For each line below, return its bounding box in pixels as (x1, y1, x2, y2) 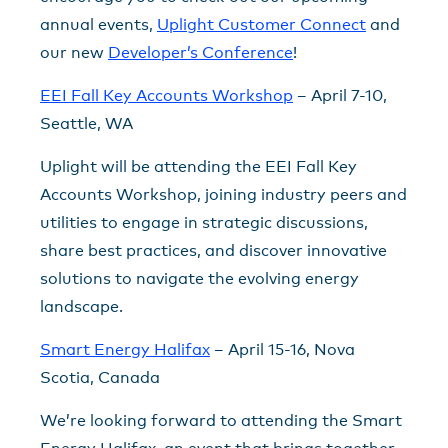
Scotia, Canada (40, 367, 160, 387)
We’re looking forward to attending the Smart (40, 410, 402, 430)
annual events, (40, 14, 157, 34)
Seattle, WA (40, 113, 133, 133)
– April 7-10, (293, 85, 387, 105)
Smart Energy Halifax (40, 339, 210, 359)
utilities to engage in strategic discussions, (40, 212, 368, 232)
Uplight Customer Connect (157, 14, 366, 34)
